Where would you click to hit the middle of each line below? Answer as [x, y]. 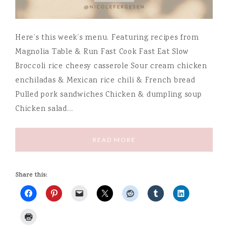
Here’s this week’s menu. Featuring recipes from [107, 38]
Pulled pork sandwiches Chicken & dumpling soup [109, 95]
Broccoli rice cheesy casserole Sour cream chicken [111, 66]
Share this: [31, 175]
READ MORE [114, 139]
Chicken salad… [44, 109]
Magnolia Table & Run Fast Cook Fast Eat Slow [102, 52]
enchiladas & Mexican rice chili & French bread [105, 81]
